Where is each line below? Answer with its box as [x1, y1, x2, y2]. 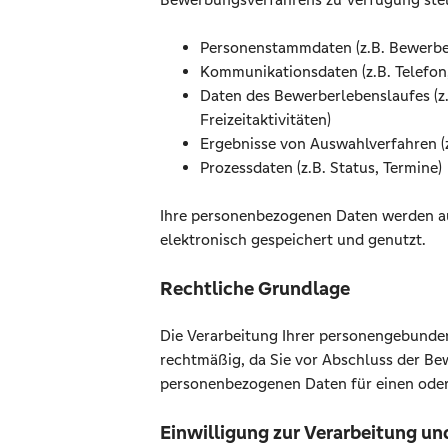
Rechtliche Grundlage [160, 276, 350, 300]
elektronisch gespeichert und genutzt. [160, 230, 426, 249]
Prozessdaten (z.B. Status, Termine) [200, 158, 442, 177]
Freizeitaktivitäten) [200, 110, 331, 129]
